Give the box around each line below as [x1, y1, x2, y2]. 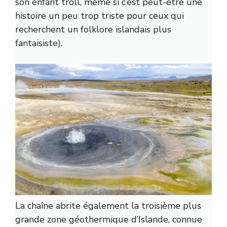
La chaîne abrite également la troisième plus [15, 200, 201, 212]
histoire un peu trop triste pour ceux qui [15, 10, 184, 22]
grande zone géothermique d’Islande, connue [15, 213, 202, 226]
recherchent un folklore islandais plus [15, 23, 171, 36]
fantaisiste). [15, 37, 62, 50]
